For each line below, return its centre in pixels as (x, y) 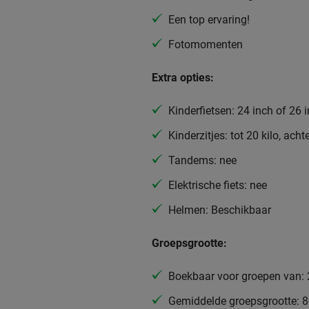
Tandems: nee (202, 160)
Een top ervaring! (209, 19)
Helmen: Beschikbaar (220, 210)
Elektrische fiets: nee (218, 185)
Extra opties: (183, 77)
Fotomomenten (206, 44)
